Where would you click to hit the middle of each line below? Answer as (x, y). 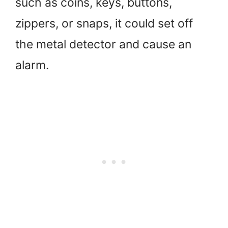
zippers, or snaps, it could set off (104, 23)
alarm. (32, 65)
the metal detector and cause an (103, 44)
